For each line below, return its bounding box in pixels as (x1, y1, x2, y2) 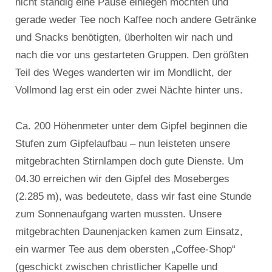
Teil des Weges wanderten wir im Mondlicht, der (15, 66, 232, 78)
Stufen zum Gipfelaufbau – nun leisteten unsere (15, 137, 230, 149)
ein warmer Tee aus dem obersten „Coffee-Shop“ (15, 243, 236, 255)
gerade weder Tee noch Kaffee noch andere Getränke (15, 13, 256, 25)
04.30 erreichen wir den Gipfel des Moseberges (15, 172, 229, 185)
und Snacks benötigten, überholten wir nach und (15, 31, 233, 43)
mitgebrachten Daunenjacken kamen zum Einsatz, (15, 225, 243, 237)
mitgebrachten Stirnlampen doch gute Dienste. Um (15, 155, 243, 167)
